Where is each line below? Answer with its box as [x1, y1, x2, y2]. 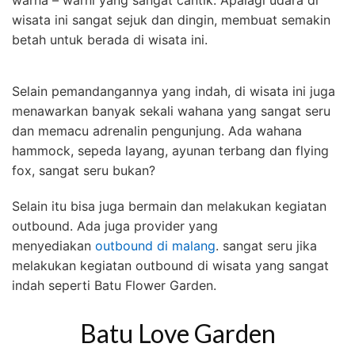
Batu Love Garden [79, 317, 276, 349]
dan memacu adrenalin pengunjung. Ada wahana [12, 123, 302, 139]
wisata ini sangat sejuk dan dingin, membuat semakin [12, 12, 330, 29]
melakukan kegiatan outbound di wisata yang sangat [12, 258, 329, 274]
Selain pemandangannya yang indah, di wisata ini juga [12, 83, 335, 100]
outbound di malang [95, 238, 216, 254]
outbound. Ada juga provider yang [12, 218, 218, 235]
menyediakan [12, 238, 95, 254]
